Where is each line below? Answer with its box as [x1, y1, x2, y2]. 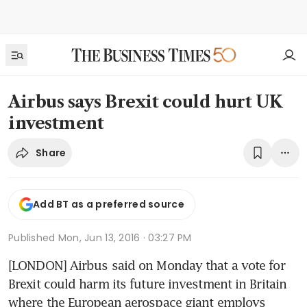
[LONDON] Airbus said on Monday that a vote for [8, 257, 285, 273]
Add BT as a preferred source [33, 197, 184, 212]
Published [8, 230, 58, 245]
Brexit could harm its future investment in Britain [8, 275, 287, 291]
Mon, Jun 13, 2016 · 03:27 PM [58, 230, 192, 245]
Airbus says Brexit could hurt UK [8, 92, 282, 112]
